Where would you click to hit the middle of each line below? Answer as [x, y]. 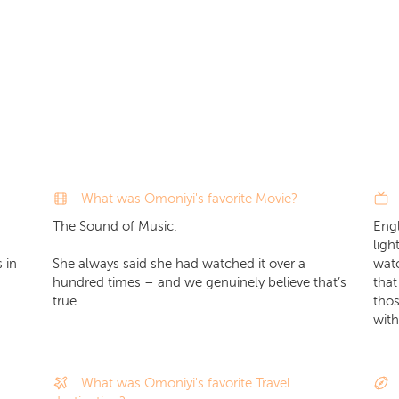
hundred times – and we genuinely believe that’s [199, 282]
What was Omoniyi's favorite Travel [185, 383]
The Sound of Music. [115, 226]
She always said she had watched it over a [179, 264]
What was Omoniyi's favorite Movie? [189, 199]
